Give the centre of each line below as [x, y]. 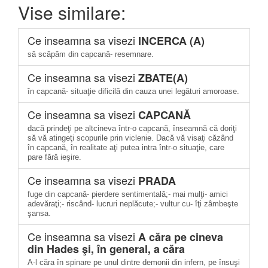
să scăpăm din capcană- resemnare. [91, 54]
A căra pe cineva [181, 237]
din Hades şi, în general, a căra [106, 249]
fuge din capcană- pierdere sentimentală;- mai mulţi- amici [128, 194]
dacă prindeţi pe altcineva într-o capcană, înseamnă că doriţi [132, 128]
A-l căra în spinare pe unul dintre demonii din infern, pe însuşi [134, 262]
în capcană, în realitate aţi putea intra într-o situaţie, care [126, 147]
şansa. [39, 213]
